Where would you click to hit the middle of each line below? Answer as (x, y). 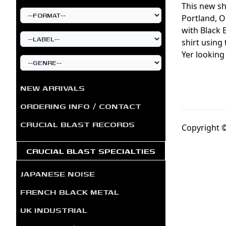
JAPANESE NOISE (58, 173)
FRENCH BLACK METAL (70, 191)
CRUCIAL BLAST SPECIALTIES (91, 151)
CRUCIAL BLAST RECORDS (77, 124)
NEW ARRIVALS (52, 88)
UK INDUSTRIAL (54, 210)
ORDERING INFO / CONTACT (81, 106)
